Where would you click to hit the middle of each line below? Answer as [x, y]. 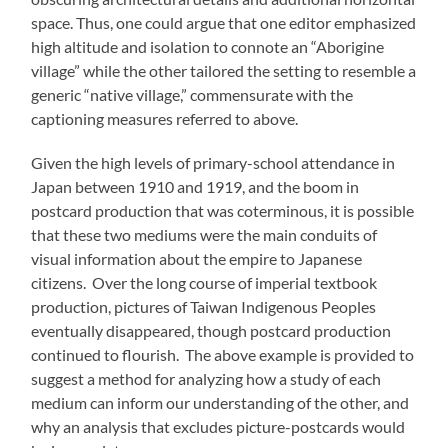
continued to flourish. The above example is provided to [223, 354]
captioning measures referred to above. [165, 118]
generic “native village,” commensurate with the [192, 94]
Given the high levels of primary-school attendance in [213, 162]
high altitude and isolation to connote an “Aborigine [208, 46]
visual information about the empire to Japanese [197, 258]
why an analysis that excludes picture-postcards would [218, 426]
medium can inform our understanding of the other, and [220, 402]
